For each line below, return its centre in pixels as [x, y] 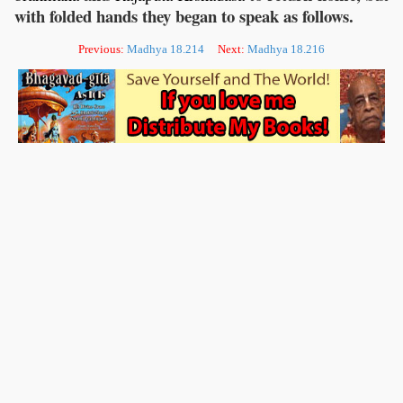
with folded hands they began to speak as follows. [184, 16]
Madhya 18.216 [286, 49]
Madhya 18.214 [166, 49]
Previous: [103, 49]
